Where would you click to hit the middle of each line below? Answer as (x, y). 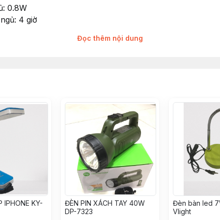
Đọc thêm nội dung (110, 38)
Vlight (182, 211)
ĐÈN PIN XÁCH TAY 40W (105, 203)
